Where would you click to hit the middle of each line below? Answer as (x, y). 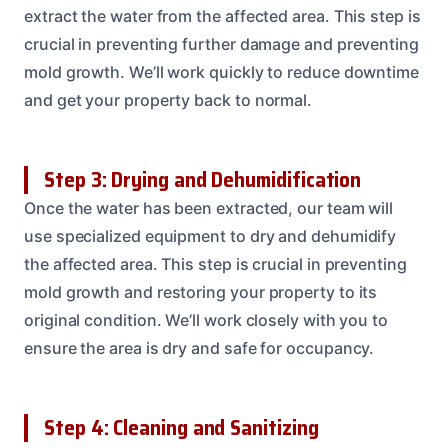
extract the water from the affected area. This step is (222, 16)
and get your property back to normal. (168, 100)
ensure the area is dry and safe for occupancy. (199, 348)
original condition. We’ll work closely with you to (206, 320)
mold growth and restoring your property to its (201, 292)
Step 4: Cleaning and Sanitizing (181, 428)
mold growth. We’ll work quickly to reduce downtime (222, 72)
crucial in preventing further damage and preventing (221, 44)
